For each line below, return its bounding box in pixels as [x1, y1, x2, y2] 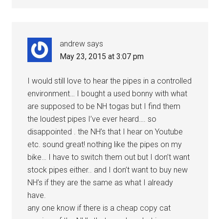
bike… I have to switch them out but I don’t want [27, 152, 190, 162]
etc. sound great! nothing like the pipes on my [27, 139, 182, 149]
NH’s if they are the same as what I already [27, 177, 174, 187]
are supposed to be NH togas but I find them [27, 101, 181, 111]
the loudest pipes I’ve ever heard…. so [27, 114, 157, 124]
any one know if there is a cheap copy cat [27, 203, 171, 213]
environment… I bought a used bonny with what [27, 88, 188, 98]
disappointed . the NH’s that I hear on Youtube [27, 127, 183, 136]
